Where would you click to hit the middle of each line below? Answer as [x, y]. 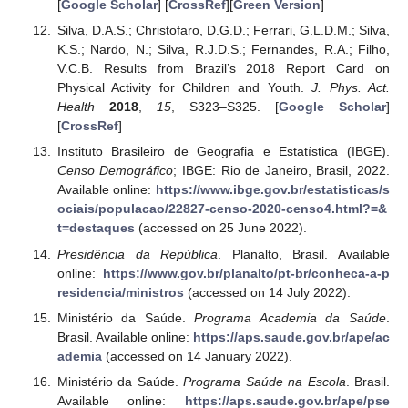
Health [76, 107]
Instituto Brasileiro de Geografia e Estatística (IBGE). [223, 152]
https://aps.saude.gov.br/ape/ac [291, 337]
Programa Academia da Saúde [290, 317]
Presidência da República [138, 254]
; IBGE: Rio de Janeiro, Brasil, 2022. [282, 171]
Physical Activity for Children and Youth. [184, 88]
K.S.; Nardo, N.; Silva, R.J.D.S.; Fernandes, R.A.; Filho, [223, 50]
